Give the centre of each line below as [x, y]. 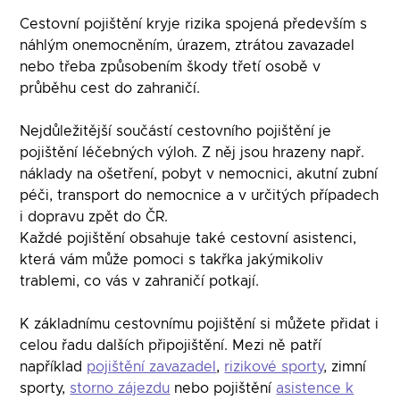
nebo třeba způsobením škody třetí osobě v [171, 67]
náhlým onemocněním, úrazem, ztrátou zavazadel [187, 45]
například [51, 367]
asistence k [315, 388]
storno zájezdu [120, 388]
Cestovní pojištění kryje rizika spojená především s [194, 24]
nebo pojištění [223, 388]
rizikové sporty [274, 367]
